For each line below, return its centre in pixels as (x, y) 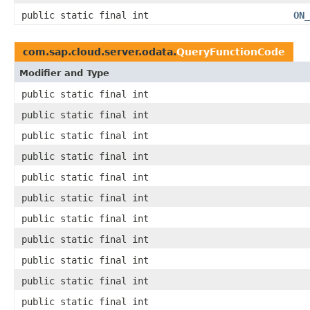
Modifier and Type (64, 73)
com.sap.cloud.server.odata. (100, 52)
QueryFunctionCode (231, 52)
